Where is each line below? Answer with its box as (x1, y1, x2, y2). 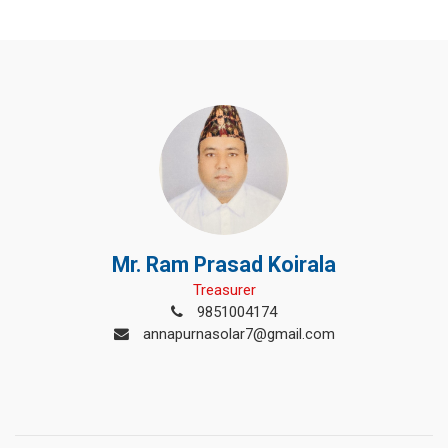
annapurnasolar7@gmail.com (138, 325, 335, 343)
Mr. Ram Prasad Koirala (112, 252, 336, 277)
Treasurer (192, 281, 256, 299)
